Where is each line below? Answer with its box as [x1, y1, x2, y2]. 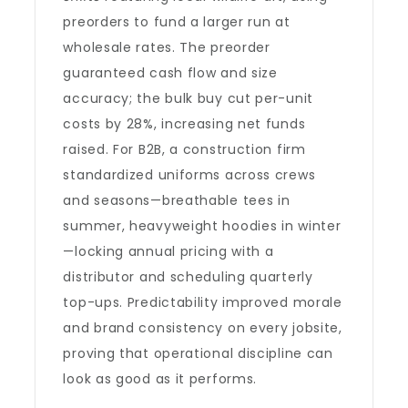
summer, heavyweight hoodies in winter [63, 217, 342, 235]
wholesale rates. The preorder [63, 38, 270, 56]
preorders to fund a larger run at [63, 13, 291, 31]
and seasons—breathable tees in [63, 191, 291, 209]
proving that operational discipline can [63, 344, 333, 362]
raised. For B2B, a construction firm [63, 140, 306, 158]
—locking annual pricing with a [63, 242, 274, 260]
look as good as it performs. [63, 370, 258, 388]
